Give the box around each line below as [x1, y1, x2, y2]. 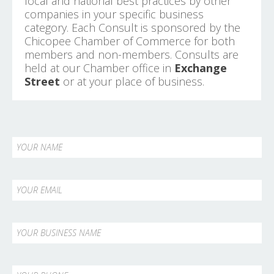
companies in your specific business [24, 6, 204, 21]
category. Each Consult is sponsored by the [24, 20, 240, 35]
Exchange [174, 60, 227, 75]
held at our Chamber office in [24, 60, 174, 75]
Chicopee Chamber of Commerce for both [24, 33, 235, 48]
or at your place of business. [60, 73, 204, 89]
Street [24, 73, 60, 89]
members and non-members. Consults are [24, 46, 239, 62]
